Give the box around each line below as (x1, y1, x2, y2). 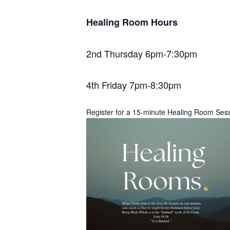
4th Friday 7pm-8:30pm (86, 78, 181, 91)
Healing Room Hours (86, 15, 178, 29)
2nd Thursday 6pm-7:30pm (86, 47, 197, 60)
